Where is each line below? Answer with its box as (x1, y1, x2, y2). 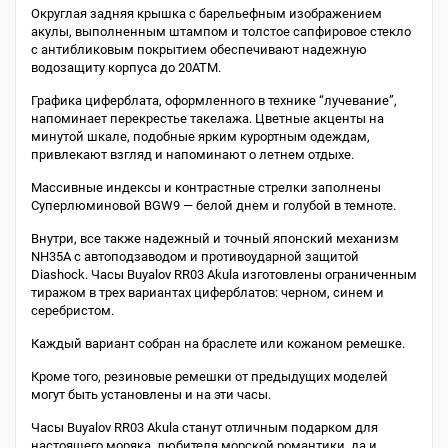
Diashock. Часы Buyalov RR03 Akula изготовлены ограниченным (31, 267, 417, 282)
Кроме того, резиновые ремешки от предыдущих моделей (31, 369, 388, 384)
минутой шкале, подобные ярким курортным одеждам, (31, 129, 370, 144)
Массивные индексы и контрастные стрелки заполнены (31, 180, 381, 195)
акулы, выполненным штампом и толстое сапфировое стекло (31, 24, 411, 39)
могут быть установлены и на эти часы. (31, 387, 271, 402)
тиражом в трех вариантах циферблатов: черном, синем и (31, 285, 384, 300)
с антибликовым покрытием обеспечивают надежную (31, 42, 367, 57)
